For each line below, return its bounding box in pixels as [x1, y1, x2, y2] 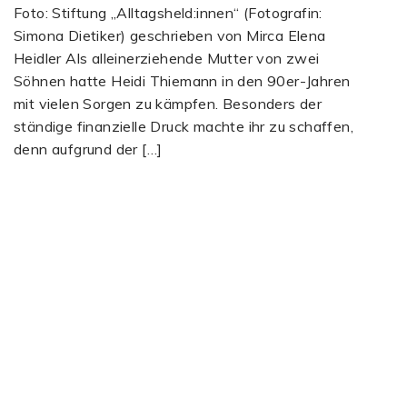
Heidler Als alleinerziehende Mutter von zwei [14, 49, 320, 68]
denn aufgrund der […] [14, 140, 163, 159]
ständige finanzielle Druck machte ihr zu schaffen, [14, 117, 353, 136]
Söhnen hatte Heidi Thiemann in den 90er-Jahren [14, 72, 351, 91]
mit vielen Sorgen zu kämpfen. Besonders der [14, 94, 323, 114]
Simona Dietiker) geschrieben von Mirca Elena [14, 26, 326, 45]
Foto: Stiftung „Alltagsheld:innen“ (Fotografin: [14, 4, 323, 23]
